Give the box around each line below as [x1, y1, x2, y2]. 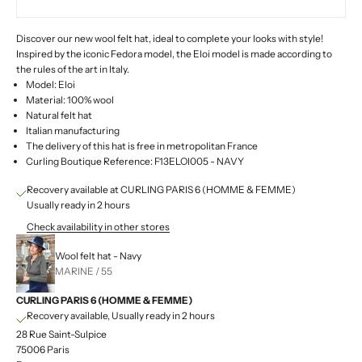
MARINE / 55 [55, 265, 112, 278]
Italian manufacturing [26, 124, 120, 137]
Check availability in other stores [27, 221, 170, 234]
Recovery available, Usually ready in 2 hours [27, 309, 215, 322]
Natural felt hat [26, 109, 92, 122]
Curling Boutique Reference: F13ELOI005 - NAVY [26, 155, 244, 168]
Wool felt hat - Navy [55, 250, 141, 263]
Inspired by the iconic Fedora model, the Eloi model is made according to [16, 48, 332, 61]
